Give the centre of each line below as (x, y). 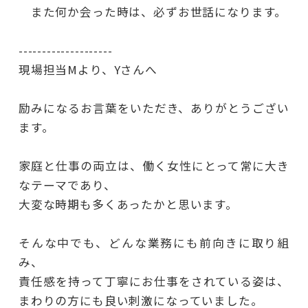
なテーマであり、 (67, 185)
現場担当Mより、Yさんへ (88, 69)
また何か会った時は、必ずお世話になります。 (153, 11)
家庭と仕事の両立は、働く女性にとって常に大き (154, 165)
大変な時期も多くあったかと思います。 (128, 204)
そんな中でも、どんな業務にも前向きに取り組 (154, 242)
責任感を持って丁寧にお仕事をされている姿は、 (154, 281)
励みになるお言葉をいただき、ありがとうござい (154, 108)
